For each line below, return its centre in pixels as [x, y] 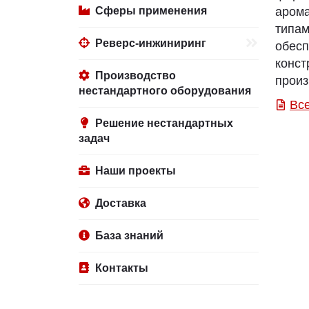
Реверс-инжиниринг [151, 43]
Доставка [121, 203]
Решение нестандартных [164, 123]
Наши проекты [136, 171]
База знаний [129, 236]
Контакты [122, 268]
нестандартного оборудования [165, 91]
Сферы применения [151, 11]
